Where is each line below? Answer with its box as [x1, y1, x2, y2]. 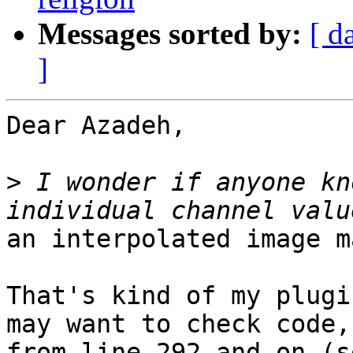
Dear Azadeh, [6, 111, 186, 140]
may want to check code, [6, 310, 351, 339]
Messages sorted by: [38, 17, 302, 51]
